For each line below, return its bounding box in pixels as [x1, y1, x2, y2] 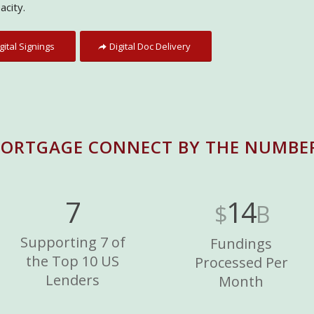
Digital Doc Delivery [109, 39, 191, 53]
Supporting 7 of [20, 232, 125, 252]
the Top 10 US [26, 251, 120, 271]
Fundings [210, 233, 273, 253]
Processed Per [194, 252, 288, 272]
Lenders [46, 270, 100, 289]
